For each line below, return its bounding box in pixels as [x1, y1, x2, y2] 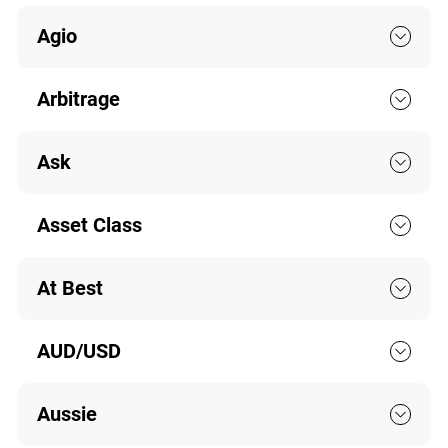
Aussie [36, 402, 97, 427]
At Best [36, 276, 103, 301]
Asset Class [36, 213, 142, 238]
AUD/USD [36, 339, 121, 364]
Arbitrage [36, 87, 120, 112]
